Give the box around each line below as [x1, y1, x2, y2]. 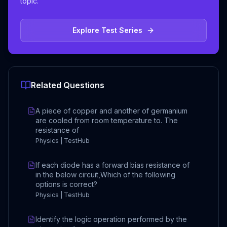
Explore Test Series [72, 26, 142, 34]
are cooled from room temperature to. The [35, 116, 178, 125]
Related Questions [31, 80, 104, 90]
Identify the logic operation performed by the [35, 215, 187, 223]
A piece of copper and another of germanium [35, 106, 187, 115]
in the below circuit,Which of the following [35, 170, 175, 179]
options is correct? [35, 180, 97, 188]
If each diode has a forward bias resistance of [35, 161, 194, 169]
